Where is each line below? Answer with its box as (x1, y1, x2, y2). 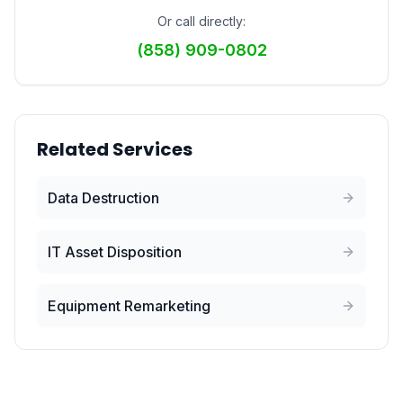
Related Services (37, 137, 193, 162)
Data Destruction (48, 189, 159, 207)
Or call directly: (157, 13, 246, 29)
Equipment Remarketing (48, 297, 210, 315)
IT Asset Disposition (48, 243, 182, 261)
